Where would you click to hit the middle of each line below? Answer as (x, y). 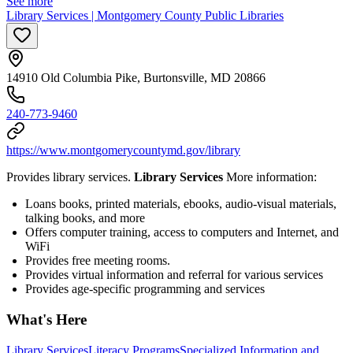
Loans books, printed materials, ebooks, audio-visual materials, (181, 204)
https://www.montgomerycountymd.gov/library (123, 150)
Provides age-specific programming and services (145, 289)
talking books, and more (85, 218)
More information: (271, 177)
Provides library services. (70, 177)
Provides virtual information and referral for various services (174, 275)
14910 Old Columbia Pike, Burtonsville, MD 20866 (136, 78)
